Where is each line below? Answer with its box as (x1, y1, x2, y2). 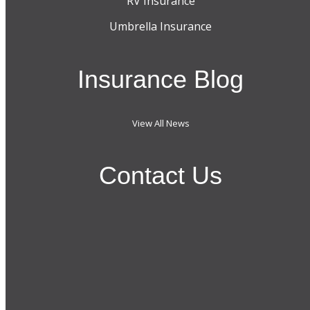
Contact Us (99, 161, 222, 190)
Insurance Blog (77, 64, 244, 93)
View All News (131, 116, 190, 129)
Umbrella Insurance (109, 18, 212, 34)
